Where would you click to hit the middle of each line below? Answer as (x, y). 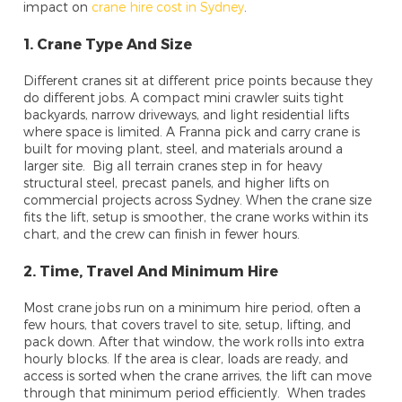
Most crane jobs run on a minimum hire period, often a (192, 308)
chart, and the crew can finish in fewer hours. (162, 234)
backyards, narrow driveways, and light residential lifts (187, 115)
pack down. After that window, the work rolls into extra (194, 342)
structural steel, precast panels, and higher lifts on (177, 183)
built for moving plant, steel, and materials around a (184, 149)
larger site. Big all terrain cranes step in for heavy (173, 166)
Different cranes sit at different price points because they (198, 81)
